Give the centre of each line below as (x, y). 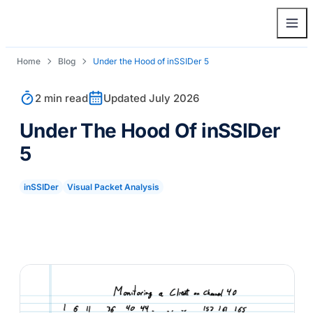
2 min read (61, 98)
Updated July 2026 (151, 98)
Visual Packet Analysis (113, 187)
